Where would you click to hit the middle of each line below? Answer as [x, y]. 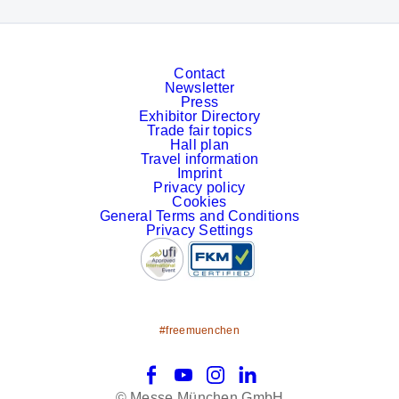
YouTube [200, 373]
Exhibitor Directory [199, 116]
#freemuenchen [199, 330]
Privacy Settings [199, 230]
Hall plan [199, 144]
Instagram [235, 373]
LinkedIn [263, 373]
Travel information [199, 159]
